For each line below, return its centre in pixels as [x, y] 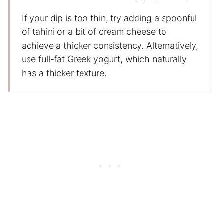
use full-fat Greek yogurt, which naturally [104, 59]
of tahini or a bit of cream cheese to [94, 31]
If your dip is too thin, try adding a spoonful [109, 18]
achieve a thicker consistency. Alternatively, [110, 45]
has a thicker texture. [64, 73]
